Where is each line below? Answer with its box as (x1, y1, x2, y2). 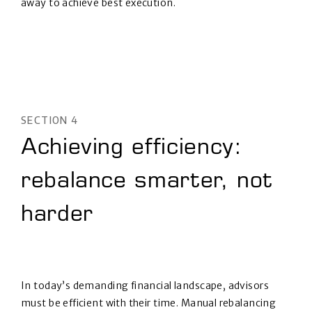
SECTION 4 (21, 114, 79, 127)
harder (21, 205, 93, 228)
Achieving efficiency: (21, 138, 242, 161)
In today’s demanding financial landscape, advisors (21, 279, 270, 292)
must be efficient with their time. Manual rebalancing (21, 297, 276, 310)
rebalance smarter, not (21, 171, 274, 194)
